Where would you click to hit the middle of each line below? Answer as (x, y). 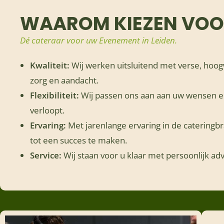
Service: (46, 155)
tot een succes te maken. (78, 140)
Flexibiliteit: (54, 95)
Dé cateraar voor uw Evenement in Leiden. (98, 40)
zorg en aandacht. (64, 80)
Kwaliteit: (50, 65)
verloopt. (47, 110)
